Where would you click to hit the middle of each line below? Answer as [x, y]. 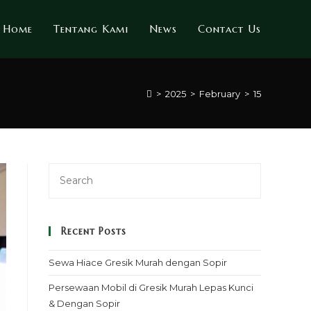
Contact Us [229, 29]
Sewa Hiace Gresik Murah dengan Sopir [138, 262]
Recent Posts [94, 231]
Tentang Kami [91, 29]
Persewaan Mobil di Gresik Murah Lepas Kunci [151, 287]
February [220, 93]
